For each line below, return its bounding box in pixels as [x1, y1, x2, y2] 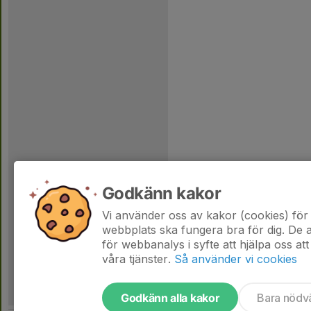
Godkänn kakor [102, 183, 221, 203]
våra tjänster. [102, 252, 171, 266]
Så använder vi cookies [174, 252, 297, 266]
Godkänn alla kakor [121, 291, 220, 305]
